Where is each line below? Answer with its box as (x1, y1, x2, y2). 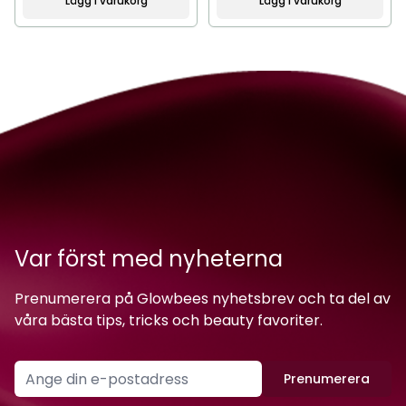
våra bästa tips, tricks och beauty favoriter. (14, 310, 323, 331)
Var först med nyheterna (14, 244, 283, 274)
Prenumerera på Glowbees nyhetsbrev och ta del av (14, 288, 391, 309)
